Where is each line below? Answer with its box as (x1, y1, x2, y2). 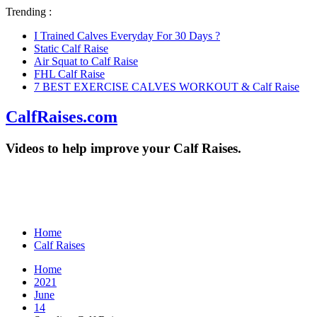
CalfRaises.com (6, 107, 117, 126)
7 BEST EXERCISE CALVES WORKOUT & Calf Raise (34, 81, 299, 93)
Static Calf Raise (34, 42, 108, 54)
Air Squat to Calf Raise (34, 55, 138, 67)
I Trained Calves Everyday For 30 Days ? (34, 30, 220, 42)
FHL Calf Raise (34, 68, 105, 80)
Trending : (6, 6, 52, 18)
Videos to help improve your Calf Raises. (6, 140, 241, 156)
